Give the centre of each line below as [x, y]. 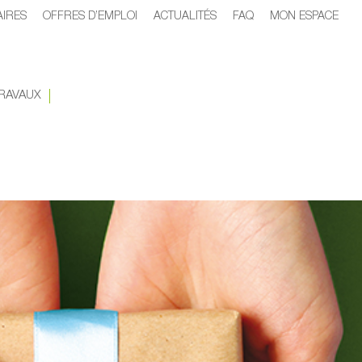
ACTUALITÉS [185, 17]
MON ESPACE [304, 17]
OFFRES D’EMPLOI [90, 17]
